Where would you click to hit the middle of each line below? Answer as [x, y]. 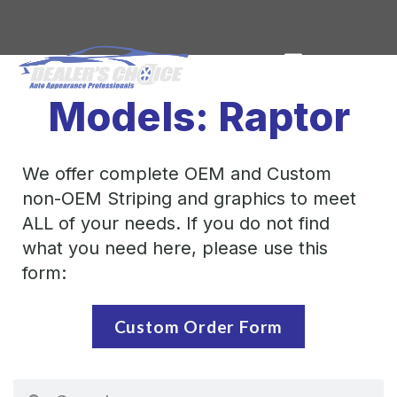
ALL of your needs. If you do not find [176, 223]
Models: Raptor [198, 116]
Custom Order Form [198, 326]
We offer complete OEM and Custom [177, 173]
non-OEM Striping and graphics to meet [189, 198]
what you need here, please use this [175, 248]
